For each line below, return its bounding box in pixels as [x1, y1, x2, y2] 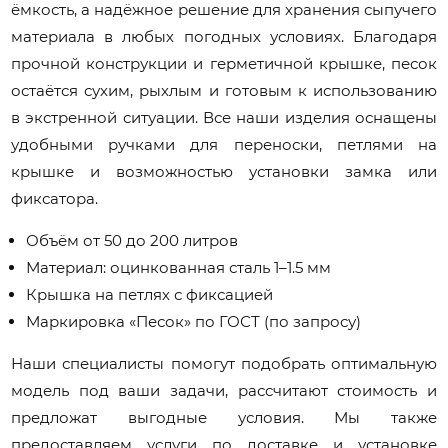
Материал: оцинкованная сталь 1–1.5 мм [26, 257, 332, 277]
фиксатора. [11, 188, 99, 208]
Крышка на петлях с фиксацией [26, 284, 274, 304]
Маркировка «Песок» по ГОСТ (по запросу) [26, 311, 362, 331]
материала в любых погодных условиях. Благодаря [11, 26, 437, 46]
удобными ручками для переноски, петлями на [11, 134, 437, 154]
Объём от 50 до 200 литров [26, 230, 239, 250]
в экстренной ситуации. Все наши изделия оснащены [11, 107, 437, 127]
